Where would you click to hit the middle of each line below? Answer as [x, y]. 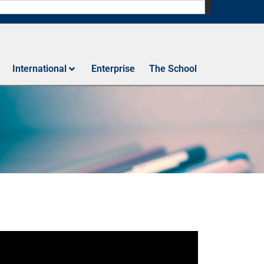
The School [173, 68]
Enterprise [113, 68]
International [39, 68]
